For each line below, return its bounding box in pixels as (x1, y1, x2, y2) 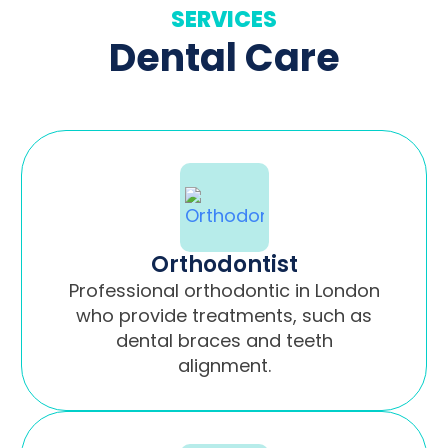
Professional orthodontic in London (68, 277, 380, 303)
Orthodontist (150, 248, 298, 280)
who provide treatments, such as (76, 302, 372, 328)
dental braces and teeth (115, 327, 333, 353)
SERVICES (171, 3, 277, 35)
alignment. (177, 352, 271, 378)
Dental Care (108, 30, 340, 84)
